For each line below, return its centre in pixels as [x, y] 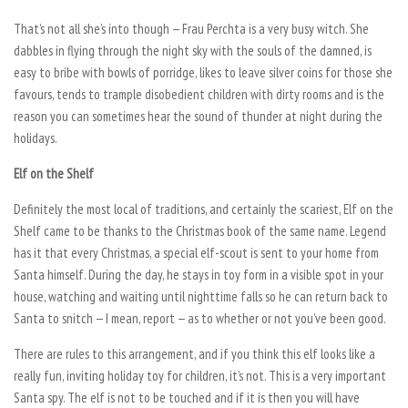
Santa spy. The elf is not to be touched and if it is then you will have [187, 397]
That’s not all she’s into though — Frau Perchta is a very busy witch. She [191, 28]
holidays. [36, 138]
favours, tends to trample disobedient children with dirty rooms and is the [199, 94]
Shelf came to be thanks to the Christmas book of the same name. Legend [200, 230]
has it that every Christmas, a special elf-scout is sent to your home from [196, 252]
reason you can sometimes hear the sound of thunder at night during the [198, 116]
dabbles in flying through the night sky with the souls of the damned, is [193, 50]
